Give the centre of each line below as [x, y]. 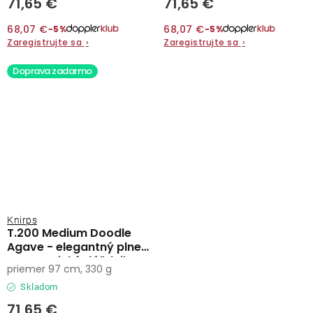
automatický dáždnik [68, 261]
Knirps [22, 220]
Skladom [38, 286]
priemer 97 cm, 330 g [59, 269]
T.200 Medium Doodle [69, 233]
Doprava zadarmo [52, 71]
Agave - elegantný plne [74, 247]
